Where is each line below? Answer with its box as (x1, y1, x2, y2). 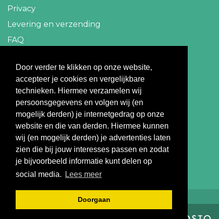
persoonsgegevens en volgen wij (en (16, 98, 143, 107)
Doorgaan (77, 196, 110, 204)
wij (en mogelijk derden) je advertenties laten (16, 133, 171, 142)
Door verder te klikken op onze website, (16, 63, 152, 72)
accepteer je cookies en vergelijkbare (16, 75, 145, 84)
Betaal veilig (7, 104, 82, 121)
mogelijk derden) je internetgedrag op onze (16, 110, 164, 119)
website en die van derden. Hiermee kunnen (16, 122, 169, 131)
